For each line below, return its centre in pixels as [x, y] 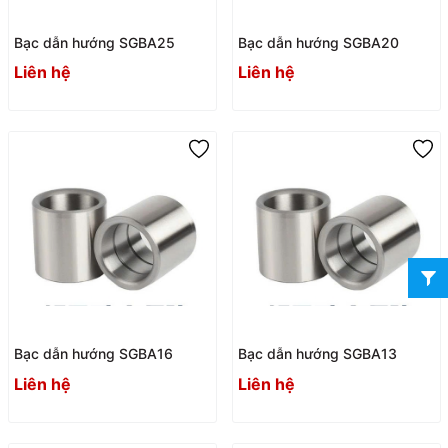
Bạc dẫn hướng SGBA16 [93, 354]
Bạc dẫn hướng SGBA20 [318, 42]
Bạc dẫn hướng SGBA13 [317, 354]
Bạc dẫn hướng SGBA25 [94, 42]
